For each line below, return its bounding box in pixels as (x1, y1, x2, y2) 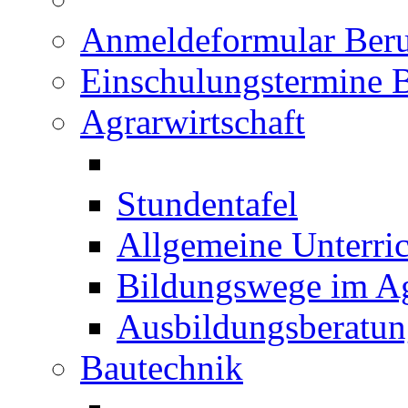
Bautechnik (80, 348, 243, 387)
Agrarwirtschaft (80, 102, 305, 141)
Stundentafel (117, 184, 298, 223)
